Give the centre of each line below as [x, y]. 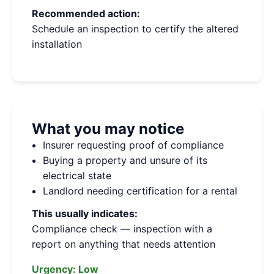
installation [57, 44]
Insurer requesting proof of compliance [133, 145]
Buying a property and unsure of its [125, 160]
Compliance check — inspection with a [122, 229]
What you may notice [108, 129]
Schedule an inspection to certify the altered [135, 29]
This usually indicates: [85, 213]
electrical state [77, 176]
